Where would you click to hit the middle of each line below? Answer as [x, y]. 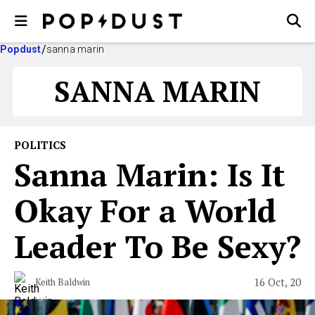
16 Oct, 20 [277, 282]
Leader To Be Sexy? [157, 246]
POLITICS [40, 145]
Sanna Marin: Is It [150, 174]
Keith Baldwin [63, 282]
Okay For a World [145, 210]
